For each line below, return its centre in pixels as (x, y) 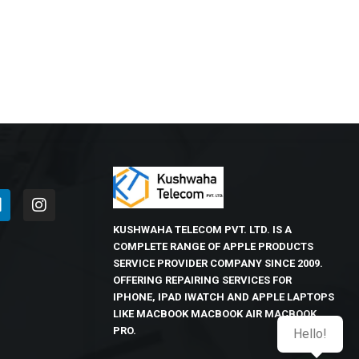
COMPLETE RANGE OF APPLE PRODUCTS (214, 246)
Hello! (310, 334)
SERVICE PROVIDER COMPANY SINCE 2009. (218, 263)
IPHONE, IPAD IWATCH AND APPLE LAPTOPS (224, 296)
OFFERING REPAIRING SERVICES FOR (203, 280)
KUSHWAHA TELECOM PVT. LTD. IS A (203, 229)
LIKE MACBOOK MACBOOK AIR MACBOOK (215, 313)
